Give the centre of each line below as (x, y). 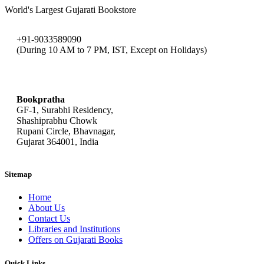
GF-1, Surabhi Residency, (65, 110)
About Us (47, 208)
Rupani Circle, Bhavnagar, (66, 131)
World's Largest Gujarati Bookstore (70, 10)
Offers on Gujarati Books (75, 240)
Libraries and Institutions (74, 229)
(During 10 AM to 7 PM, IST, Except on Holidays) (112, 50)
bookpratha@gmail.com (61, 75)
